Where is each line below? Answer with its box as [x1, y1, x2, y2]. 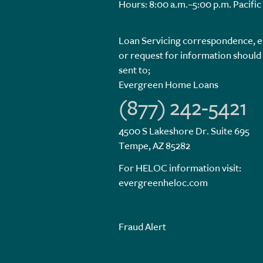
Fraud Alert [119, 220, 166, 233]
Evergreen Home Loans [119, 79, 218, 91]
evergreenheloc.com [119, 176, 208, 189]
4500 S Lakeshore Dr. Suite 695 [119, 125, 249, 137]
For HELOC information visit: [119, 161, 241, 174]
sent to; [119, 64, 150, 76]
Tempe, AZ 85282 [119, 140, 190, 152]
